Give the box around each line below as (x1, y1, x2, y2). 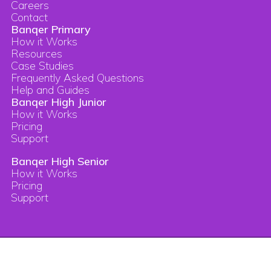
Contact (11, 10, 48, 24)
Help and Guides (11, 82, 90, 97)
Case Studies (11, 58, 74, 73)
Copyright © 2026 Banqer (11, 250, 123, 263)
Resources (11, 46, 62, 60)
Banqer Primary (11, 22, 91, 36)
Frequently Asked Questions (11, 70, 144, 85)
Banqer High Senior (11, 154, 108, 168)
